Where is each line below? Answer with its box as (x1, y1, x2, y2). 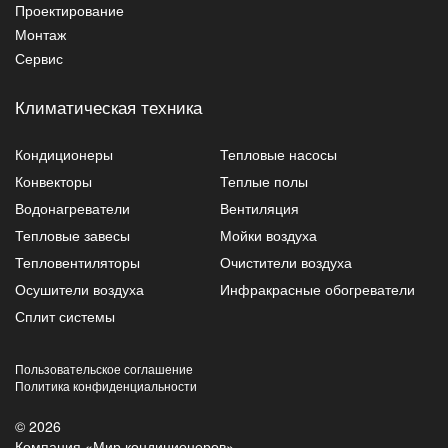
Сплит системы (15, 305, 115, 326)
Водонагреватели (15, 197, 130, 218)
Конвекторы (15, 170, 92, 191)
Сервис (15, 47, 63, 68)
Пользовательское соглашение (15, 359, 193, 377)
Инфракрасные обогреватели (219, 278, 415, 299)
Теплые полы (219, 170, 308, 191)
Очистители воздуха (219, 251, 352, 272)
